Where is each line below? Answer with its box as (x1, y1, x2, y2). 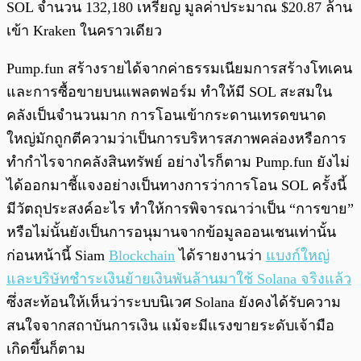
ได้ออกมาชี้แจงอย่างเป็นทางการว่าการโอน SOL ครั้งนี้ (6, 177, 346, 194)
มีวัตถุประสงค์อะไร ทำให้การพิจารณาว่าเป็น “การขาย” (6, 201, 354, 218)
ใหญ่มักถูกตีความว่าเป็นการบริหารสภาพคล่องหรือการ (6, 131, 346, 147)
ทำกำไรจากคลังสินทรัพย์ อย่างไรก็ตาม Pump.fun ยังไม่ (6, 154, 350, 171)
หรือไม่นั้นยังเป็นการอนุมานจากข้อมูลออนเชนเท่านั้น (6, 224, 336, 241)
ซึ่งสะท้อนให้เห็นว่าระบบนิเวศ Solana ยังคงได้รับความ (6, 294, 341, 311)
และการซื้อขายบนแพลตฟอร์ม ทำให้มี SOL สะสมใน (6, 84, 332, 101)
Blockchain (109, 247, 175, 264)
